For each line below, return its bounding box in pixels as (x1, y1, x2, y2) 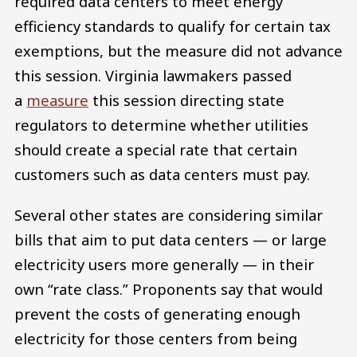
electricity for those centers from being (14, 328, 297, 349)
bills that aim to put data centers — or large (14, 229, 327, 250)
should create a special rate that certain (14, 139, 297, 159)
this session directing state (88, 89, 284, 110)
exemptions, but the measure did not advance (14, 40, 343, 61)
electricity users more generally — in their (14, 254, 314, 275)
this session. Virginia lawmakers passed (14, 65, 292, 85)
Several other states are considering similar (14, 205, 323, 226)
